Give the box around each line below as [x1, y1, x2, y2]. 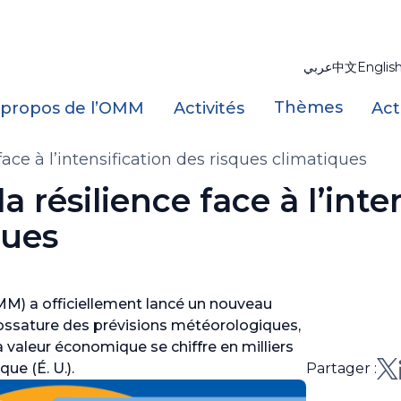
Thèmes [273, 98, 343, 117]
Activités [173, 98, 244, 118]
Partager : [306, 360, 378, 377]
